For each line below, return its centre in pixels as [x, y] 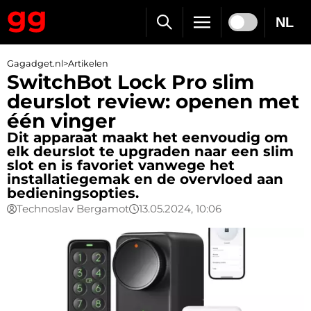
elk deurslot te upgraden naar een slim [150, 151]
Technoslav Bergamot [73, 209]
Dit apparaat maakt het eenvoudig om [148, 137]
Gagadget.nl [35, 64]
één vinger [61, 121]
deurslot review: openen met [153, 101]
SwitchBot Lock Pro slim [131, 82]
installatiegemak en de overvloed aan [145, 179]
